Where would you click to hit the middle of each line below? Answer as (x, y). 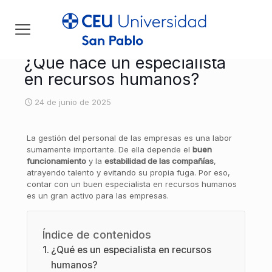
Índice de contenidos (97, 234)
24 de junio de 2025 (73, 102)
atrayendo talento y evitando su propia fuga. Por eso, (128, 172)
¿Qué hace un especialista (125, 63)
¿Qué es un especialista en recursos (131, 250)
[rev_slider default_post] (70, 120)
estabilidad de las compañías (159, 161)
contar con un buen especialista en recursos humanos (131, 184)
